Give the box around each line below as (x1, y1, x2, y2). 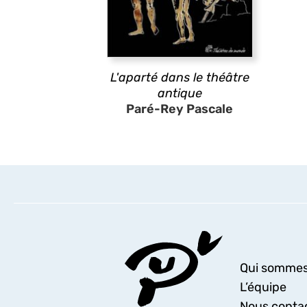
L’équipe (239, 280, 286, 295)
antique (157, 86, 202, 101)
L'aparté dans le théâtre (110, 70, 249, 85)
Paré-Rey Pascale (126, 101, 233, 116)
